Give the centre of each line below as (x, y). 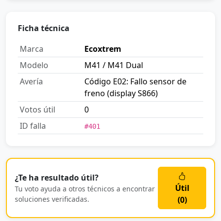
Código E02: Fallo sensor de (135, 82)
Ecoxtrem (103, 49)
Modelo (34, 65)
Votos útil (37, 110)
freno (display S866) (121, 93)
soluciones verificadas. (52, 199)
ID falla (33, 126)
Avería (31, 82)
